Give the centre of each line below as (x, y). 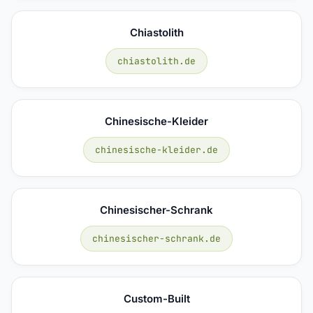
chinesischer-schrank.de (156, 238)
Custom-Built (156, 298)
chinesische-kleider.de (156, 150)
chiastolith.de (156, 61)
